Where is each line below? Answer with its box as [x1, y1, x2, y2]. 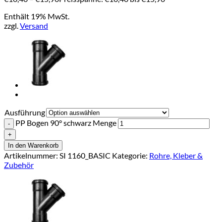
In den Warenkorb [8, 141, 58, 149]
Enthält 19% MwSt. [4, 11, 69, 21]
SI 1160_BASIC [59, 150, 111, 160]
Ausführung [4, 107, 45, 117]
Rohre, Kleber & [149, 150, 203, 160]
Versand [20, 20, 48, 30]
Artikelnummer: [4, 150, 59, 160]
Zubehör [4, 160, 34, 169]
